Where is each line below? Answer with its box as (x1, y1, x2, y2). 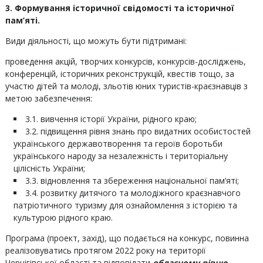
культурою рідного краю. (13, 212, 113, 223)
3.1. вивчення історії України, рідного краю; (25, 113, 197, 124)
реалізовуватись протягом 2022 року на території (5, 245, 206, 256)
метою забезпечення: (5, 93, 92, 104)
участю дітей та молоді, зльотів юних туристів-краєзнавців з (5, 80, 248, 92)
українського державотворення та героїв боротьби (13, 138, 222, 149)
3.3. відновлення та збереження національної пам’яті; (25, 175, 239, 186)
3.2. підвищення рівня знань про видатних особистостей (25, 126, 251, 137)
